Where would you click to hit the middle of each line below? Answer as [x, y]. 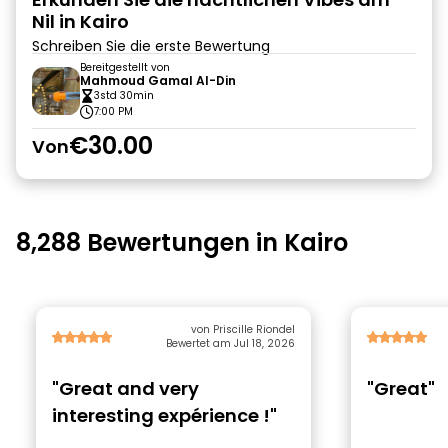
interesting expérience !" [164, 415]
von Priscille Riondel [243, 329]
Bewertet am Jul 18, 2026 [230, 343]
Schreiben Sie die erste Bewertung [151, 46]
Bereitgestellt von [125, 67]
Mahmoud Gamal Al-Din [158, 80]
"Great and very [125, 388]
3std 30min [124, 95]
